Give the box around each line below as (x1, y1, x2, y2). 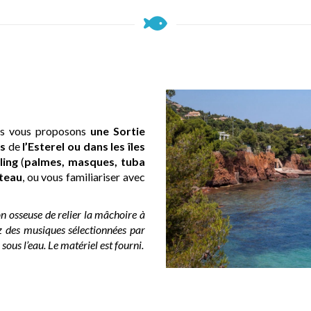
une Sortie (85, 124, 146, 138)
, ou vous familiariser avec (22, 170, 146, 184)
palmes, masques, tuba (24, 155, 146, 169)
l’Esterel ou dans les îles (22, 140, 146, 153)
